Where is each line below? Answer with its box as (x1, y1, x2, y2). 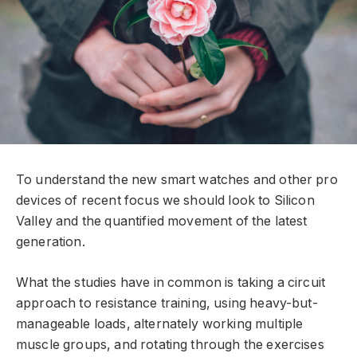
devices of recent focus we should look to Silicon (16, 193, 315, 209)
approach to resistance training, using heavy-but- (16, 295, 318, 311)
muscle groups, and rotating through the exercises (16, 336, 324, 352)
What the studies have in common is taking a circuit (16, 274, 326, 290)
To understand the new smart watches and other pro (16, 172, 338, 188)
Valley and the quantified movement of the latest (16, 214, 308, 229)
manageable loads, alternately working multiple (16, 316, 304, 331)
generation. (16, 234, 85, 250)
